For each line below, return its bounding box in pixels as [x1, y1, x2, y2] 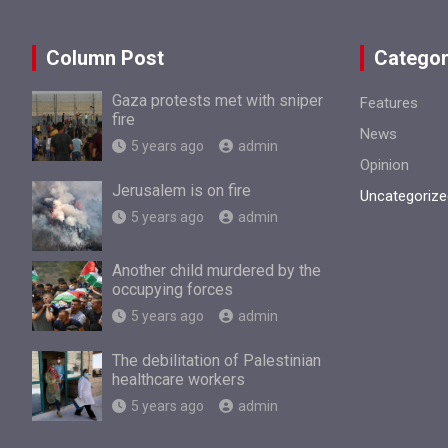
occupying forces [112, 279, 233, 299]
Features [359, 93, 418, 112]
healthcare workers [112, 369, 245, 389]
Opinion [359, 155, 409, 174]
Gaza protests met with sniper [112, 90, 323, 110]
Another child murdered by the [112, 260, 321, 280]
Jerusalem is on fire [112, 180, 251, 200]
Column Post [46, 45, 164, 70]
